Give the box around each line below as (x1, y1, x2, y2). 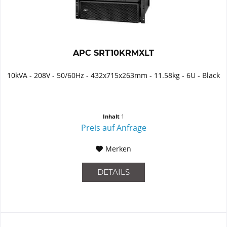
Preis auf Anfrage (81, 122, 146, 133)
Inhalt (103, 112, 122, 120)
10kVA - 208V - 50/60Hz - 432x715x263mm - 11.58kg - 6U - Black (7, 70, 220, 80)
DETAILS (97, 167, 130, 177)
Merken (105, 143, 132, 154)
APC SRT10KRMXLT (73, 48, 155, 58)
